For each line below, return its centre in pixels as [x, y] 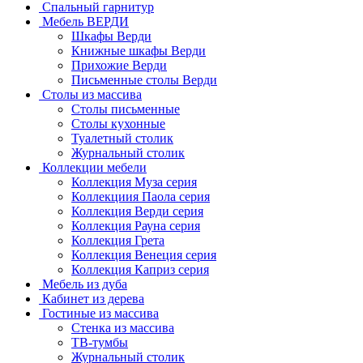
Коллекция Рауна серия [136, 226]
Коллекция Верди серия [137, 211]
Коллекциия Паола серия [141, 196]
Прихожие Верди [119, 65]
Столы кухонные [118, 124]
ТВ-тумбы [100, 342]
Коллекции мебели [93, 167]
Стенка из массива [123, 328]
